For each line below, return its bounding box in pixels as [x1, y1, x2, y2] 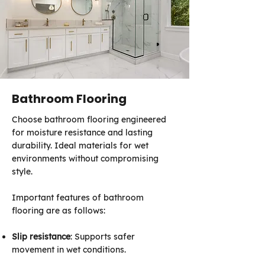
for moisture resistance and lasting [12, 127, 153, 138]
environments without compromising [12, 153, 159, 164]
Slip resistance [12, 231, 70, 242]
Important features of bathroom [12, 192, 144, 203]
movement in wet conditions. [12, 244, 128, 255]
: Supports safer [70, 231, 135, 242]
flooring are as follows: [12, 205, 108, 216]
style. [12, 166, 35, 177]
